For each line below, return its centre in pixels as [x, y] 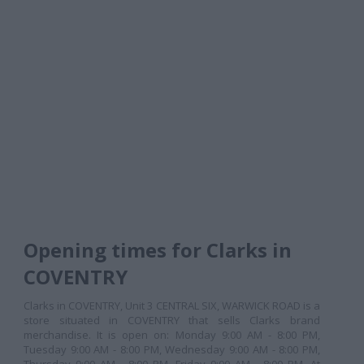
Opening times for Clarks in [158, 250]
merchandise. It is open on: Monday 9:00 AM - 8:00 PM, [172, 335]
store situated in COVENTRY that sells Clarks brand [172, 320]
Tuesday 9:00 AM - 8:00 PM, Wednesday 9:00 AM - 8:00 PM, [172, 349]
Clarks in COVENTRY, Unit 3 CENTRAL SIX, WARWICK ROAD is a [172, 305]
